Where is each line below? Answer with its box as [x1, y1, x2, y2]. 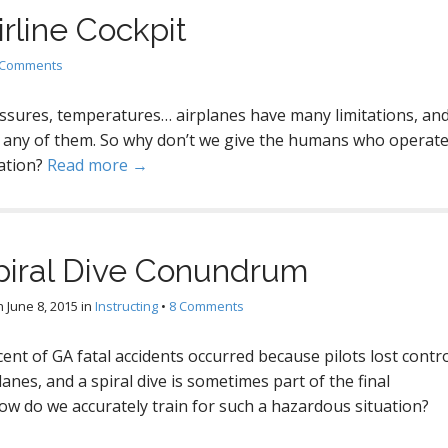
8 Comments [169, 297, 244, 315]
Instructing [95, 297, 158, 315]
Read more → [47, 154, 148, 176]
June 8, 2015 [7, 297, 78, 315]
